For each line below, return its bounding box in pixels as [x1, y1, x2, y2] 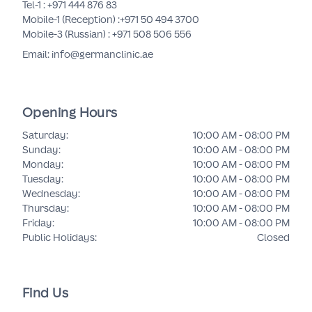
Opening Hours [22, 104, 118, 120]
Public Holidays [22, 231, 95, 244]
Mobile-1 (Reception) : [22, 13, 120, 26]
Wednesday [22, 187, 78, 200]
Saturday [22, 128, 66, 141]
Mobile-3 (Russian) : [22, 27, 112, 40]
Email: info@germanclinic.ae [22, 47, 153, 61]
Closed [257, 231, 290, 244]
